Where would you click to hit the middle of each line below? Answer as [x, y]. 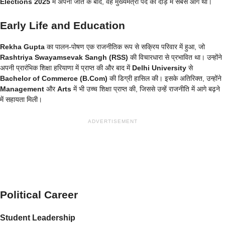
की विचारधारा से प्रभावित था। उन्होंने [175, 58]
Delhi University [159, 68]
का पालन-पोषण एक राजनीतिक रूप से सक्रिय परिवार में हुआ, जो [125, 47]
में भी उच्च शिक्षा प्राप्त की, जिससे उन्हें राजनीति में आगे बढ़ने [146, 89]
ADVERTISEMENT [113, 122]
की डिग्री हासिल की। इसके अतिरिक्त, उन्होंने [164, 79]
